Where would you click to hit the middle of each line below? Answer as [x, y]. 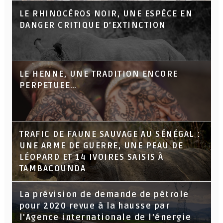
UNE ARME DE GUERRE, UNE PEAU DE [101, 146]
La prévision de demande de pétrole [104, 194]
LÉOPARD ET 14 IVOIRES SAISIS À [91, 157]
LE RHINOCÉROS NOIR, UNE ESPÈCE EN [106, 14]
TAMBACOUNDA [53, 168]
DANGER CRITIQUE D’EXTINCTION [93, 25]
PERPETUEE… [48, 85]
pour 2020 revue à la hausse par [95, 206]
